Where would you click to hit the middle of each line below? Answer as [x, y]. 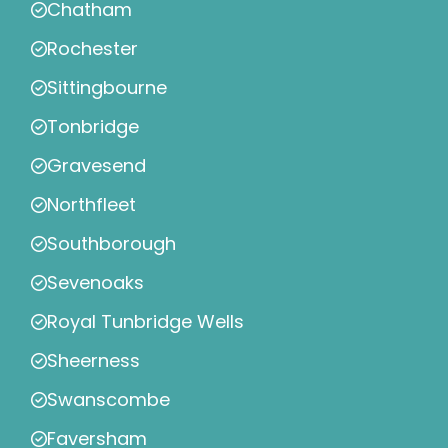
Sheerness [93, 361]
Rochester [92, 49]
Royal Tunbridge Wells [145, 322]
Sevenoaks [95, 283]
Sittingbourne [107, 88]
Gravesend [96, 166]
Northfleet [91, 205]
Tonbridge [93, 127]
